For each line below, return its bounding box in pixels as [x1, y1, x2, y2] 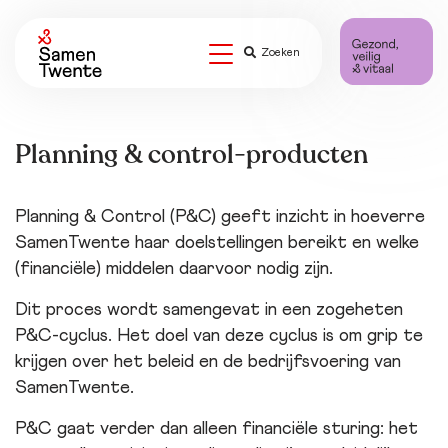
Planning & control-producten [15, 137, 368, 172]
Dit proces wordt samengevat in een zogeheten [15, 301, 403, 319]
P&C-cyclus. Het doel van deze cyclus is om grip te [15, 327, 423, 345]
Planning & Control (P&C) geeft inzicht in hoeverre [15, 208, 425, 226]
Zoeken [260, 46, 300, 59]
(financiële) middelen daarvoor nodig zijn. [15, 260, 333, 278]
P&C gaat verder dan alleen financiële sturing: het [15, 420, 418, 438]
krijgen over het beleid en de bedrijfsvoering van [15, 353, 401, 371]
